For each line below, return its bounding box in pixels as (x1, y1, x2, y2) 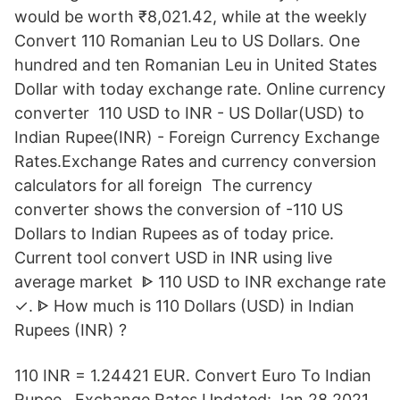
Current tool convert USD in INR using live (14, 248, 332, 267)
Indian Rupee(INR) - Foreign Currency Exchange (14, 128, 379, 146)
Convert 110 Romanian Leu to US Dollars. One (14, 31, 360, 50)
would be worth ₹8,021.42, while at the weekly (14, 7, 376, 26)
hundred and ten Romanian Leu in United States (14, 55, 377, 74)
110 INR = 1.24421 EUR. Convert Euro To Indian (14, 366, 371, 385)
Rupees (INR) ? (14, 321, 127, 339)
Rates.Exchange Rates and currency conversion (14, 152, 377, 171)
